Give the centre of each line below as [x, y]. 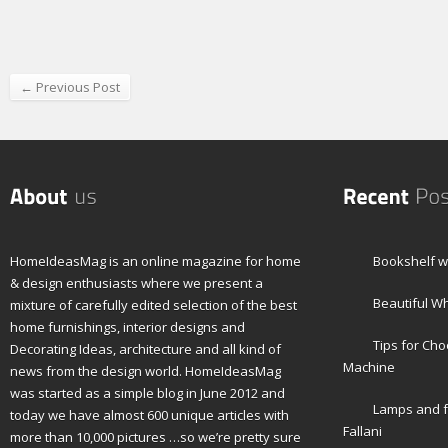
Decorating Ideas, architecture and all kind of [145, 348]
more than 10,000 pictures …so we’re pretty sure [155, 436]
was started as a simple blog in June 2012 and [147, 392]
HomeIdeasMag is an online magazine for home [155, 260]
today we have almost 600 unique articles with [149, 414]
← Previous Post [70, 86]
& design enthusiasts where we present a [136, 282]
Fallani [362, 430]
